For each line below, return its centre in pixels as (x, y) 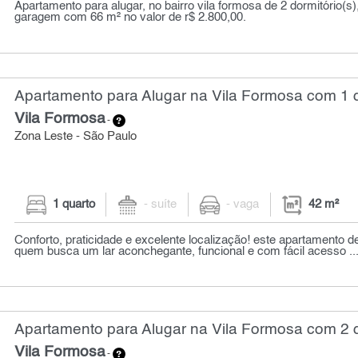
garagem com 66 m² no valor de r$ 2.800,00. (131, 17)
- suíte (161, 204)
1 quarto (74, 204)
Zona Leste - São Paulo (76, 136)
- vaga (243, 204)
